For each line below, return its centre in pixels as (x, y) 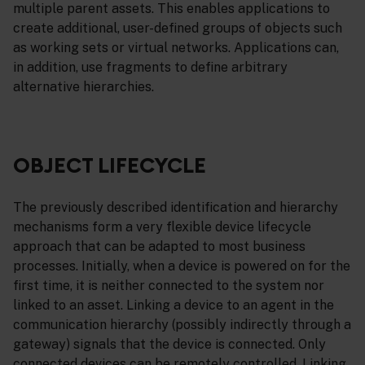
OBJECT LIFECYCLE (110, 165)
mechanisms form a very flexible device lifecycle (162, 227)
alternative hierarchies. (84, 86)
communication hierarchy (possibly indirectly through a (182, 325)
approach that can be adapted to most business (159, 247)
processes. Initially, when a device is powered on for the (182, 266)
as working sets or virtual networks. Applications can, (176, 47)
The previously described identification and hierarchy (176, 208)
